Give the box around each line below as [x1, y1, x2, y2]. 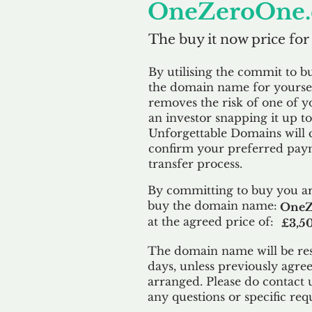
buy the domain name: [148, 198, 277, 212]
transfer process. [148, 157, 242, 171]
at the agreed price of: [148, 214, 274, 228]
